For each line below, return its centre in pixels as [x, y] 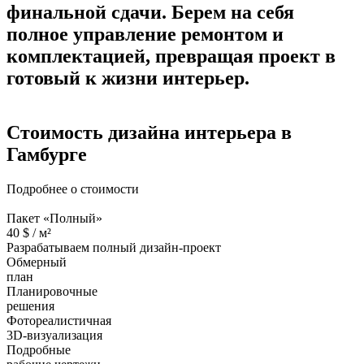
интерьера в [238, 133]
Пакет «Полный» [54, 218]
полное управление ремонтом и [145, 35]
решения [30, 305]
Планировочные [52, 291]
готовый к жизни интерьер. [128, 78]
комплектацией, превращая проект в [171, 56]
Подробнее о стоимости [73, 188]
